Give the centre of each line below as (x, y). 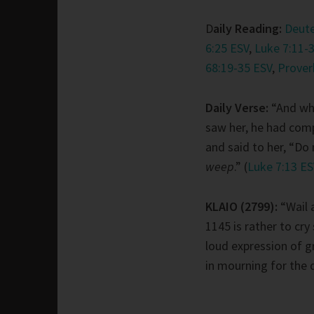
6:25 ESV (227, 48)
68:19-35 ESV (239, 68)
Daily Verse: (237, 108)
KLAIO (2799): (243, 206)
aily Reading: (247, 29)
